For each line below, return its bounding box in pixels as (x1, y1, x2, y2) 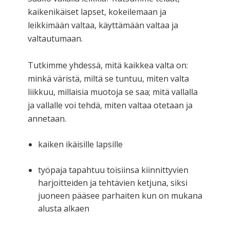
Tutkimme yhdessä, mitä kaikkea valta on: (28, 59, 188, 71)
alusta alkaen (38, 202, 89, 214)
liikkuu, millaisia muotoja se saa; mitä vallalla (28, 86, 198, 98)
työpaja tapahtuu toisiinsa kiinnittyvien (38, 164, 188, 176)
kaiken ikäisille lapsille (38, 138, 123, 150)
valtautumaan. (28, 32, 83, 44)
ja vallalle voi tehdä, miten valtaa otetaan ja (28, 99, 193, 111)
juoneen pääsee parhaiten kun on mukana (38, 189, 202, 201)
